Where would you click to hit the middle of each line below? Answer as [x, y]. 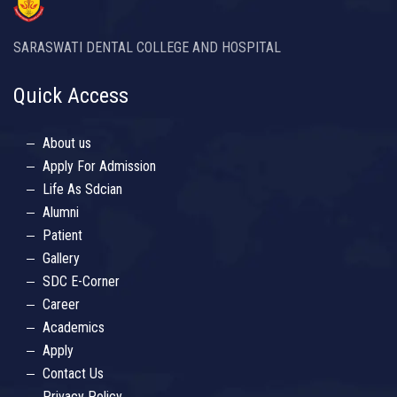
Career [61, 305]
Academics [74, 328]
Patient [62, 236]
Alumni [61, 213]
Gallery [61, 259]
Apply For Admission [99, 167]
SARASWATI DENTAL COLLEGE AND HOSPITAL [147, 48]
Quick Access [71, 96]
